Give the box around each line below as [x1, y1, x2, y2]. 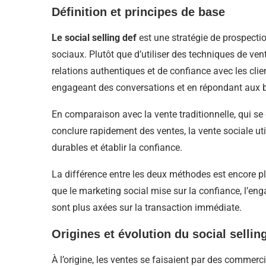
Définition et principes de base [52, 5, 225, 19]
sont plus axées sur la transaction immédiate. [52, 202, 242, 214]
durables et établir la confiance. [52, 142, 182, 154]
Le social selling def [52, 32, 139, 44]
